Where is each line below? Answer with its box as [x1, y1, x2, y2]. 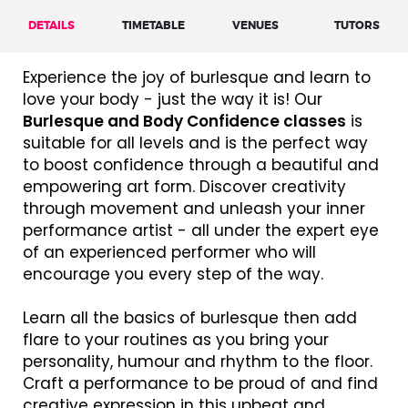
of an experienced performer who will [23, 240, 316, 263]
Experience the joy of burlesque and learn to [23, 66, 371, 88]
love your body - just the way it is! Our [23, 87, 322, 110]
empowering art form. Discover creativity [23, 175, 346, 198]
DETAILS [27, 17, 75, 33]
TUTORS [334, 17, 380, 33]
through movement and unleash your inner [23, 197, 365, 219]
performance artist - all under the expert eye [23, 219, 379, 241]
